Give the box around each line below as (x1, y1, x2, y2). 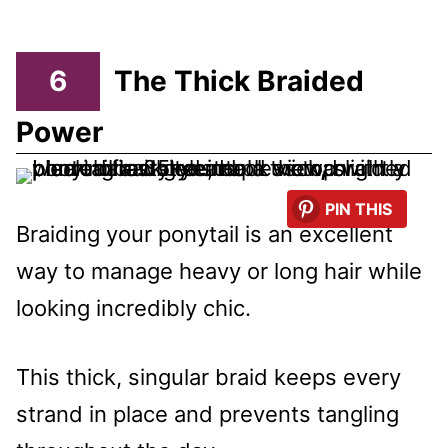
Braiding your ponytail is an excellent (16, 220, 393, 247)
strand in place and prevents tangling (16, 400, 399, 427)
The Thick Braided (114, 64, 364, 99)
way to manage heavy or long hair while (16, 257, 422, 284)
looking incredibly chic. (16, 294, 251, 321)
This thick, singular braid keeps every (16, 363, 401, 390)
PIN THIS (325, 198, 392, 219)
